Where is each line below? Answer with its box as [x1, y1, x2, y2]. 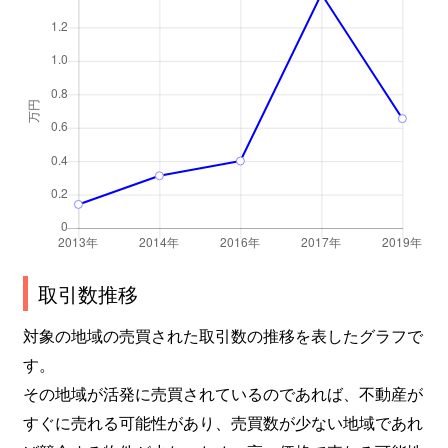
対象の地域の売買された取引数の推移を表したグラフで [22, 322, 423, 347]
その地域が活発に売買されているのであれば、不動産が [22, 380, 423, 405]
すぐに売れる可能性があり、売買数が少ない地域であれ [22, 409, 423, 434]
